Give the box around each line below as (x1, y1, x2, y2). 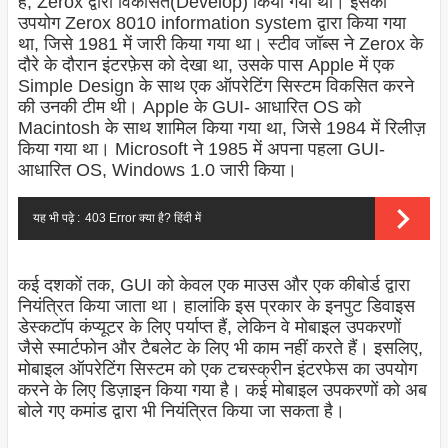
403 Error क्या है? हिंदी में (84, 211, 201, 226)
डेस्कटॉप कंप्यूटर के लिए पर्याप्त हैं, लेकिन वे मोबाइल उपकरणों (17, 317, 401, 338)
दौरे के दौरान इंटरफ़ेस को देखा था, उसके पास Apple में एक (17, 55, 394, 76)
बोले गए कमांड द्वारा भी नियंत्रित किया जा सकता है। (17, 401, 345, 422)
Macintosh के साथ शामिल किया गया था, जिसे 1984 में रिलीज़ (17, 118, 426, 139)
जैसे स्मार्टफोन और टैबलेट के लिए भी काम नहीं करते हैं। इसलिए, (17, 338, 423, 359)
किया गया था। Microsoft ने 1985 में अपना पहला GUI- (17, 139, 385, 160)
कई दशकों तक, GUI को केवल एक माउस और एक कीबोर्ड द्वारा (17, 275, 410, 296)
